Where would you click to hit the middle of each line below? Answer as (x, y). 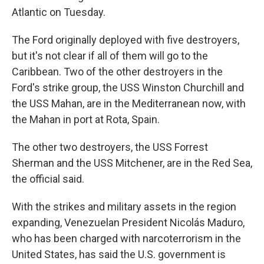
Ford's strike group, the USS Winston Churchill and (128, 87)
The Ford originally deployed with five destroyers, (126, 39)
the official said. (48, 179)
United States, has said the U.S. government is (119, 254)
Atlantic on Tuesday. (59, 12)
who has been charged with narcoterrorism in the (126, 238)
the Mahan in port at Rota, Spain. (86, 119)
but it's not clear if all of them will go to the (110, 55)
